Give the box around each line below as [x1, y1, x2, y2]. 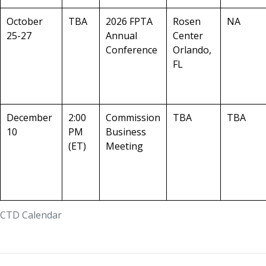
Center [173, 29, 203, 43]
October [7, 15, 43, 28]
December [7, 111, 52, 125]
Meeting [106, 140, 143, 153]
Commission [106, 111, 160, 125]
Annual [106, 29, 137, 43]
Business [106, 125, 146, 139]
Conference [106, 43, 157, 57]
